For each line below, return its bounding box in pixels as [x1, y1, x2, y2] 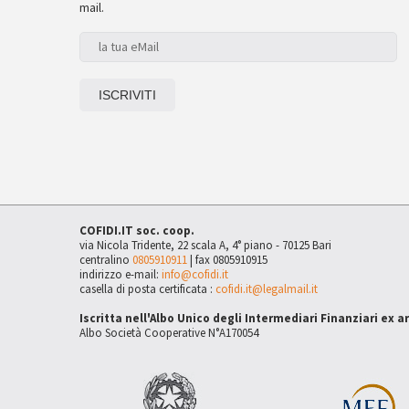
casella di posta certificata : [79, 281, 215, 297]
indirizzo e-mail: [79, 267, 162, 282]
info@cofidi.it [162, 267, 228, 282]
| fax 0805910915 [187, 252, 267, 267]
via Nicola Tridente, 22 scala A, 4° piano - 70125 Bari [79, 237, 331, 253]
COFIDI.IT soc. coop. [79, 223, 194, 238]
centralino [79, 252, 132, 267]
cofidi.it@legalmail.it [215, 281, 318, 297]
